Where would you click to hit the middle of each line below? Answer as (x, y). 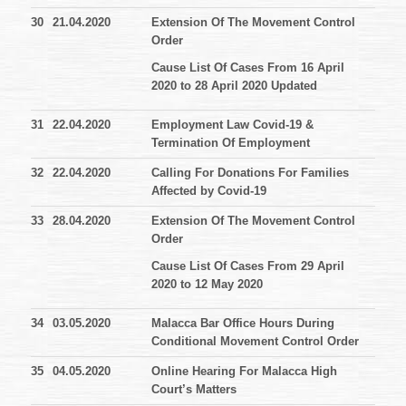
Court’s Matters (194, 390)
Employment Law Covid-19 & (232, 125)
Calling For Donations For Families (250, 173)
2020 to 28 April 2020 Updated (234, 86)
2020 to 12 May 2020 (209, 285)
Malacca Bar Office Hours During (243, 324)
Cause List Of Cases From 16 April (248, 68)
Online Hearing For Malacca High (244, 372)
